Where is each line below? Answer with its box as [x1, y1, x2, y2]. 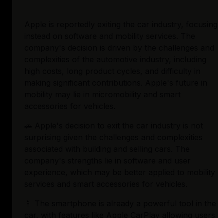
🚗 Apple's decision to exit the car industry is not [24, 121, 203, 131]
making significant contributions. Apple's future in [24, 78, 207, 88]
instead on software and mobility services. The [24, 31, 195, 41]
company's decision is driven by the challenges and [24, 43, 214, 53]
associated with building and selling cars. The [24, 144, 190, 154]
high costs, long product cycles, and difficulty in [24, 66, 200, 76]
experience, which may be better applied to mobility [24, 167, 215, 178]
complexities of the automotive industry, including [24, 54, 206, 65]
